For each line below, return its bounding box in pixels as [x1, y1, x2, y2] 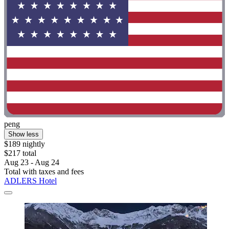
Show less [8, 130, 39, 139]
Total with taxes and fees [4, 167, 84, 176]
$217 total [4, 149, 36, 158]
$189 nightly [4, 140, 45, 149]
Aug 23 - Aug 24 [4, 158, 59, 167]
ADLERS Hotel [4, 176, 57, 186]
